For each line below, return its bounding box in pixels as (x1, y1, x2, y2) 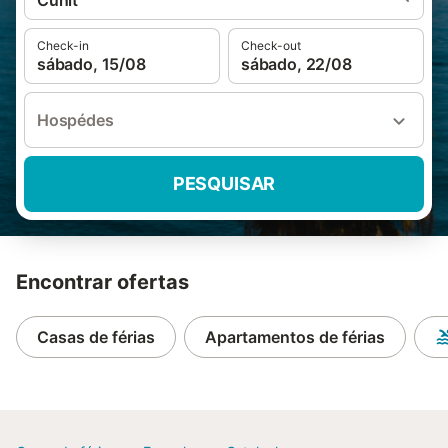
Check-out (241, 38, 301, 53)
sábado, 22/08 (241, 54, 352, 74)
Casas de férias (37, 327, 155, 347)
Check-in (37, 38, 89, 53)
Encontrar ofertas (16, 270, 189, 294)
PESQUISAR (172, 173, 276, 194)
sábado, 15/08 (37, 54, 146, 74)
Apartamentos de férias (205, 327, 385, 347)
